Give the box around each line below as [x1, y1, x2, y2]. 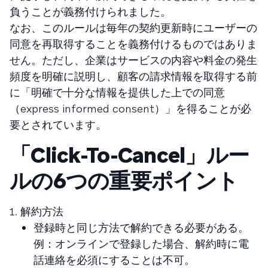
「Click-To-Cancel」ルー [10, 141, 249, 169]
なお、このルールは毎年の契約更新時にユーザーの [10, 20, 257, 35]
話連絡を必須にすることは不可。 [33, 252, 195, 267]
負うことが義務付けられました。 [10, 4, 171, 19]
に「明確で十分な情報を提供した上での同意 [10, 85, 225, 99]
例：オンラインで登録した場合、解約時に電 [33, 236, 249, 251]
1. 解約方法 [10, 204, 63, 218]
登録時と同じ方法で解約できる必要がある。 [33, 220, 249, 234]
